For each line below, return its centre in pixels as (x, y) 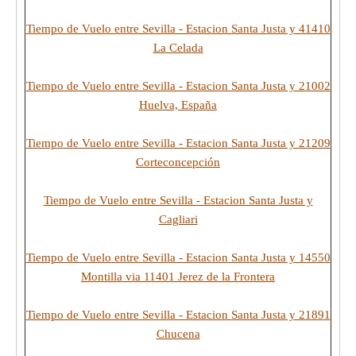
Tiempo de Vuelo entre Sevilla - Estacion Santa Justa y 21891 (178, 315)
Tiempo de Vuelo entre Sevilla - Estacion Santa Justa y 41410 (178, 29)
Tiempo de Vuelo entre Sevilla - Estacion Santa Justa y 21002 (178, 86)
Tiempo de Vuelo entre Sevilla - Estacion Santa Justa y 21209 (178, 143)
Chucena (178, 334)
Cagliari (178, 219)
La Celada (178, 48)
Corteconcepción (178, 162)
